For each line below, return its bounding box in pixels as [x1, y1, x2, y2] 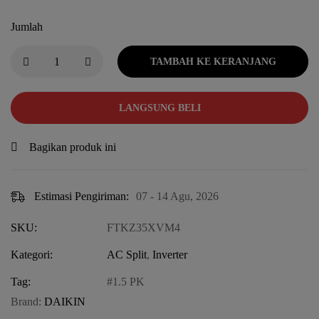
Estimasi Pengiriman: [34, 190, 129, 203]
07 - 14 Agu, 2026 [136, 190, 219, 203]
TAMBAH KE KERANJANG [150, 56, 276, 68]
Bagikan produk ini [29, 141, 116, 154]
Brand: [11, 296, 44, 308]
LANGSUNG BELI [118, 103, 201, 114]
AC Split [107, 249, 147, 261]
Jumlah [11, 21, 43, 33]
